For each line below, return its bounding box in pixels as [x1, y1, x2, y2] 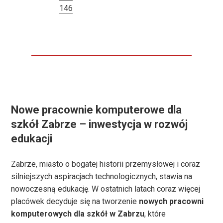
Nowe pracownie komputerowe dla [11, 104, 182, 116]
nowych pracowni [139, 197, 204, 207]
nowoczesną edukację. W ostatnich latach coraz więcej [11, 184, 201, 194]
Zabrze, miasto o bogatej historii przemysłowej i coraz [11, 159, 201, 169]
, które [144, 209, 166, 219]
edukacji [11, 132, 53, 145]
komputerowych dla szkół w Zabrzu [11, 209, 145, 219]
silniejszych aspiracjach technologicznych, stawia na [11, 172, 193, 182]
